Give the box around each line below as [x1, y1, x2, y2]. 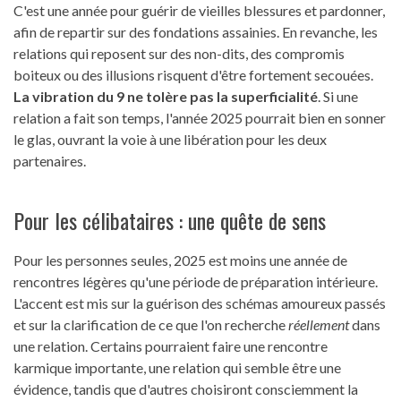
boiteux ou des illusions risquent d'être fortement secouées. [13, 66, 373, 84]
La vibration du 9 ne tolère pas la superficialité [13, 88, 318, 106]
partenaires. [13, 152, 86, 170]
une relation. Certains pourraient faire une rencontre [13, 337, 328, 355]
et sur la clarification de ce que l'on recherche [13, 316, 288, 334]
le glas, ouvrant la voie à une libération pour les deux [13, 131, 327, 149]
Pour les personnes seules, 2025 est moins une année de [13, 252, 347, 269]
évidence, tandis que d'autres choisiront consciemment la [13, 380, 358, 398]
